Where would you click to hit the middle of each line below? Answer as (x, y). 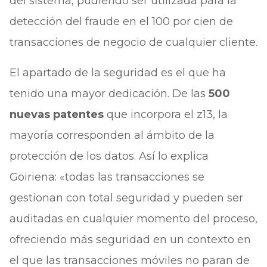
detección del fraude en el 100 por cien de (121, 21)
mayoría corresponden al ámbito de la (112, 135)
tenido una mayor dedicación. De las (109, 94)
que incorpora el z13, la (165, 114)
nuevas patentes (56, 114)
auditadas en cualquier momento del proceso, (133, 219)
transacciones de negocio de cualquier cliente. (133, 42)
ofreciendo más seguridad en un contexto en (130, 240)
